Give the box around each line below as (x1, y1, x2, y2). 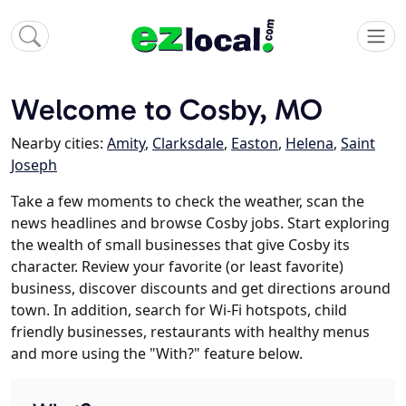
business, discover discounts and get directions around (11, 278, 391, 299)
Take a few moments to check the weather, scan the (11, 191, 364, 212)
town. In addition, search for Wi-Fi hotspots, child (11, 300, 347, 321)
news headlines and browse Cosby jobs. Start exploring (11, 213, 390, 234)
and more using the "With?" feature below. (11, 343, 303, 364)
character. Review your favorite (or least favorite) (11, 256, 343, 277)
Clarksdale (152, 133, 224, 154)
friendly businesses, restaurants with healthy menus (11, 322, 370, 343)
